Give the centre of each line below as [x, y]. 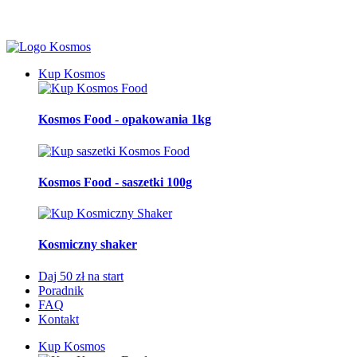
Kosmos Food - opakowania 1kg [125, 120]
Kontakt [59, 319]
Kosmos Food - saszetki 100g [115, 182]
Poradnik [61, 290]
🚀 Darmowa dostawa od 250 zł [87, 20]
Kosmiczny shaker [88, 245]
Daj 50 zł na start [81, 276]
